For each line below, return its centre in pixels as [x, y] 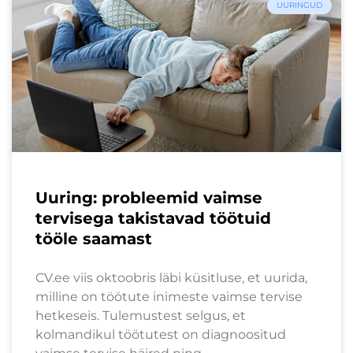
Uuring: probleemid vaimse [149, 197]
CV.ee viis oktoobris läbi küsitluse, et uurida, [171, 277]
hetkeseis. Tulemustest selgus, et [141, 315]
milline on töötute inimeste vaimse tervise [169, 296]
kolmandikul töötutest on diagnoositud [161, 334]
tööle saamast [94, 238]
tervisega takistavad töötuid [153, 218]
